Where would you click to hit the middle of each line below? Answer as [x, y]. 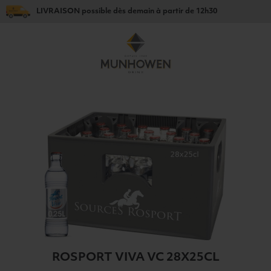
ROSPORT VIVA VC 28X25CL [135, 258]
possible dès [104, 11]
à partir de [175, 11]
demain [141, 11]
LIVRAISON [58, 11]
